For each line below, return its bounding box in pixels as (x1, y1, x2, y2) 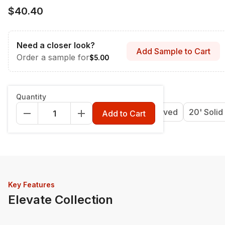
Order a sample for (17, 52, 89, 62)
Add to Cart (102, 108, 146, 119)
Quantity (16, 92, 46, 101)
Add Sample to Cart (136, 46, 210, 56)
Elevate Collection (8, 192, 113, 207)
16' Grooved (71, 107, 118, 117)
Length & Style (8, 86, 59, 95)
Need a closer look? (17, 40, 95, 50)
